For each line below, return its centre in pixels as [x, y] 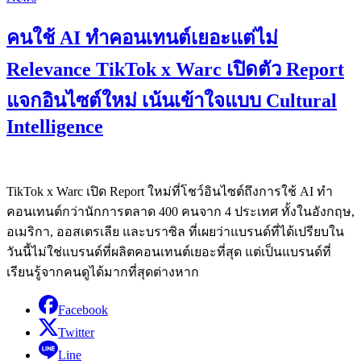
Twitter [76, 332]
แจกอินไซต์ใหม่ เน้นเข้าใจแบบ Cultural [172, 100]
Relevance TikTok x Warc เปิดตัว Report [175, 69]
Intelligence [55, 126]
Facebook [83, 309]
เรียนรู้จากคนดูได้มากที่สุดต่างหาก [103, 272]
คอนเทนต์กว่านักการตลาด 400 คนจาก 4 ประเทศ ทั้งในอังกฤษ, [180, 211]
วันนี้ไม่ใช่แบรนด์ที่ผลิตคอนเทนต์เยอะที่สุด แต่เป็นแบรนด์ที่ [169, 251]
